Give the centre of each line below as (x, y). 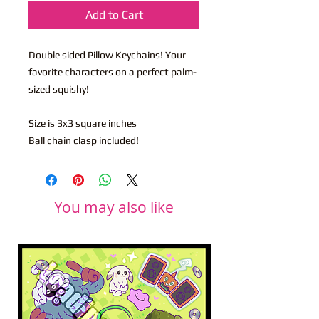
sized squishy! (60, 89)
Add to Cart (114, 14)
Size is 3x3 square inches (83, 123)
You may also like (114, 207)
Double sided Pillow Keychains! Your (107, 54)
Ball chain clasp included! (85, 140)
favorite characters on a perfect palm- (113, 72)
